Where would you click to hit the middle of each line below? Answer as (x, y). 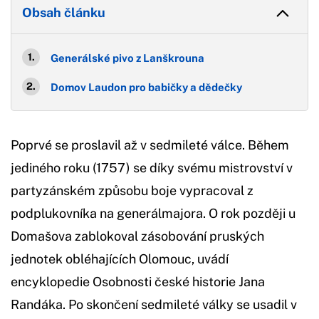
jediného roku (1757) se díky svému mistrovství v (152, 167)
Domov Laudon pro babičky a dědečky (146, 87)
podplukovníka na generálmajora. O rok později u (153, 213)
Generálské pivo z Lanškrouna (127, 58)
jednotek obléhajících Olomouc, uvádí (120, 258)
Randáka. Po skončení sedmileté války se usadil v (154, 304)
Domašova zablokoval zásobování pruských (137, 236)
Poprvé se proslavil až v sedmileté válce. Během (150, 145)
